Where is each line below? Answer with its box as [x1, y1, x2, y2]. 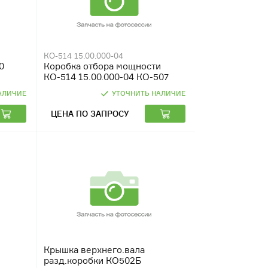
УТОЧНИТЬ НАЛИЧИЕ [111, 89, 185, 98]
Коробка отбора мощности [43, 60, 161, 72]
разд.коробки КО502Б [43, 255, 141, 266]
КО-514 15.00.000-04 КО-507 [43, 71, 169, 83]
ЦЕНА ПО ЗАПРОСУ [50, 108, 129, 118]
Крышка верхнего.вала [43, 244, 145, 255]
